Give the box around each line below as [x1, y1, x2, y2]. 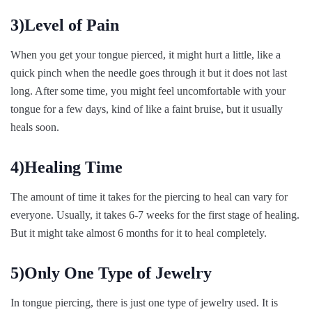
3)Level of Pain [10, 15, 119, 34]
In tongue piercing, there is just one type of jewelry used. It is [10, 296, 278, 309]
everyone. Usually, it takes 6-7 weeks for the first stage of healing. [10, 208, 299, 221]
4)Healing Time [10, 157, 123, 176]
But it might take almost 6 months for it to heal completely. [10, 226, 267, 239]
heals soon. [10, 120, 59, 133]
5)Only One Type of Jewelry [10, 263, 212, 282]
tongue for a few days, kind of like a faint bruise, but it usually [10, 102, 283, 115]
